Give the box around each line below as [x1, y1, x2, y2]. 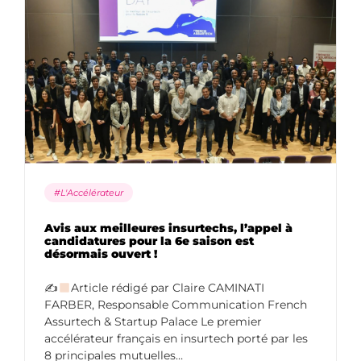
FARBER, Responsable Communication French [44, 297, 307, 313]
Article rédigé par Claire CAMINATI [70, 280, 264, 296]
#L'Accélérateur [54, 187, 123, 199]
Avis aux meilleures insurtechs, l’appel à [44, 221, 293, 236]
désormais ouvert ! [44, 247, 157, 262]
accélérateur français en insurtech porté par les [44, 331, 308, 346]
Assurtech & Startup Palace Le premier [44, 314, 262, 330]
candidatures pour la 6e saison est [44, 234, 254, 249]
